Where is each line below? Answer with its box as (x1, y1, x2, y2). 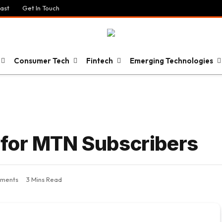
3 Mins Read (26, 175, 62, 184)
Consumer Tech (14, 56, 69, 65)
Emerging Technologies (130, 56, 213, 65)
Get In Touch (22, 4, 59, 12)
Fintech (86, 56, 113, 65)
